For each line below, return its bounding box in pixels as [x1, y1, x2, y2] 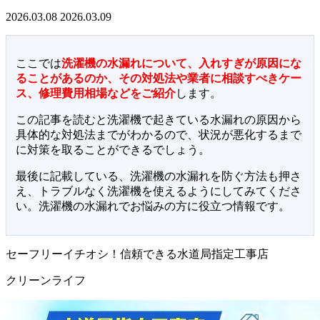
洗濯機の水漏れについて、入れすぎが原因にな [61, 56, 301, 69]
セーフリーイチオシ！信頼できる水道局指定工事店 [6, 247, 269, 260]
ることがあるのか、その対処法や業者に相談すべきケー [15, 71, 301, 84]
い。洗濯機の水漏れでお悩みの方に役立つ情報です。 [15, 199, 290, 212]
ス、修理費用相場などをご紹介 [15, 86, 176, 99]
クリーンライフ [6, 274, 86, 286]
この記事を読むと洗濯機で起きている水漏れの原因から [15, 113, 301, 126]
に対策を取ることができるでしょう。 [15, 143, 210, 156]
